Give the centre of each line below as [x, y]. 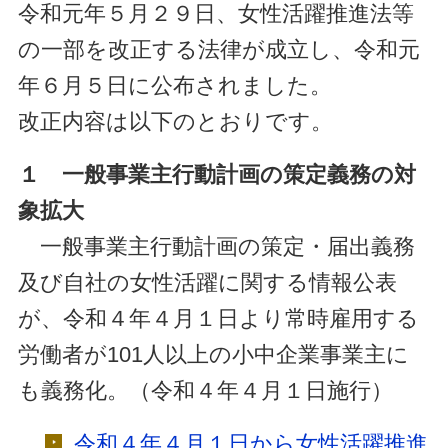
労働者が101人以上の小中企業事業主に [213, 354]
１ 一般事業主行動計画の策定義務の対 [216, 174]
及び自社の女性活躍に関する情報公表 [207, 282]
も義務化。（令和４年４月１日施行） [205, 390]
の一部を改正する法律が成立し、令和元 [218, 49]
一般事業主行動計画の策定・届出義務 [216, 246]
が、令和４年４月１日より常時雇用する [218, 318]
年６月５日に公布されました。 [174, 85]
